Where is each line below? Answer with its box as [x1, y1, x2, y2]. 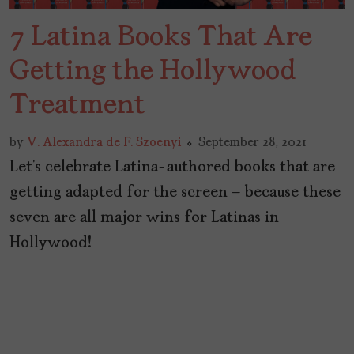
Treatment [9, 91, 145, 120]
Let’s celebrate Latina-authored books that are [9, 159, 335, 175]
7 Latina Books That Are [9, 23, 312, 52]
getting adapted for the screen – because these [9, 184, 341, 201]
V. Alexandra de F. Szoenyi [27, 136, 181, 149]
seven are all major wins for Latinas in [9, 209, 279, 226]
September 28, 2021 [198, 136, 307, 149]
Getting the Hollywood [9, 57, 296, 86]
